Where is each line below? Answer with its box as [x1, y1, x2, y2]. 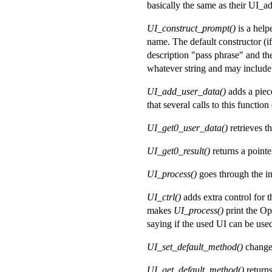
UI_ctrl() [147, 192, 181, 203]
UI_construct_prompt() [147, 23, 236, 34]
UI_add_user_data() [147, 86, 226, 97]
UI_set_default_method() [147, 242, 243, 253]
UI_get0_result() [147, 146, 210, 157]
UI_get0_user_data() [147, 123, 228, 134]
